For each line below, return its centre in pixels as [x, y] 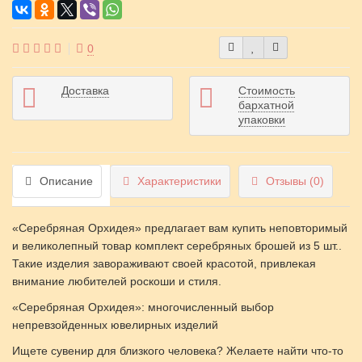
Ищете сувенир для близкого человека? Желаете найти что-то [178, 351]
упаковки [262, 120]
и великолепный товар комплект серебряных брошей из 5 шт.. [177, 246]
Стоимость [267, 90]
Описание [66, 181]
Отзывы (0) [295, 181]
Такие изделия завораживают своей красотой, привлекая [164, 263]
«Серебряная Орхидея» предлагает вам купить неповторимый [180, 228]
